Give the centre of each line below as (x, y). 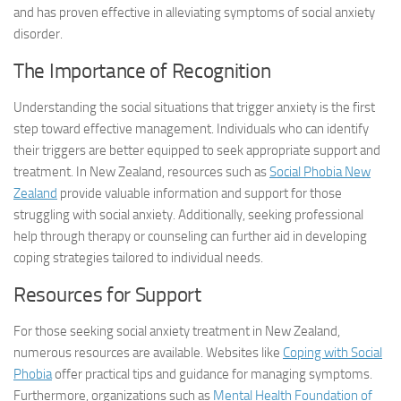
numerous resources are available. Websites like (148, 353)
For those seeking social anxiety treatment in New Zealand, (177, 331)
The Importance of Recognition (142, 71)
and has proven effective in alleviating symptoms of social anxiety (194, 13)
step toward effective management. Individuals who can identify (191, 129)
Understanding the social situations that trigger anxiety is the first (194, 107)
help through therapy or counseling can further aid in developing (190, 236)
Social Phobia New (320, 172)
